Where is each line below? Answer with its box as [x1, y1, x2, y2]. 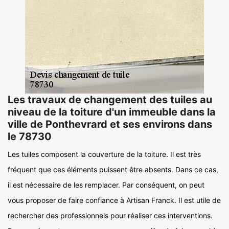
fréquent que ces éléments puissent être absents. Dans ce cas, [8, 165, 218, 174]
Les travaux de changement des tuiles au [8, 94, 212, 106]
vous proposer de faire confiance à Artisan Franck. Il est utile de [8, 196, 221, 204]
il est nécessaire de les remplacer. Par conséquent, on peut [8, 180, 204, 189]
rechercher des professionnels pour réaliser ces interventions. [8, 211, 213, 220]
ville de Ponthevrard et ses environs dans [8, 118, 212, 130]
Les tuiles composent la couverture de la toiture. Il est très [8, 150, 201, 158]
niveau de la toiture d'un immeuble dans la [8, 106, 216, 118]
